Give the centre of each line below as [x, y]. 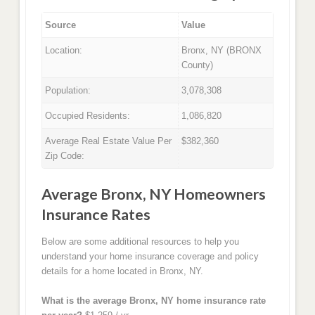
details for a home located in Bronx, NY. [122, 271]
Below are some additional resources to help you [140, 241]
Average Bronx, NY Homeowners [153, 194]
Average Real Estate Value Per [109, 141]
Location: [64, 51]
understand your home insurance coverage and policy [150, 256]
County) [198, 65]
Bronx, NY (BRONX [222, 51]
